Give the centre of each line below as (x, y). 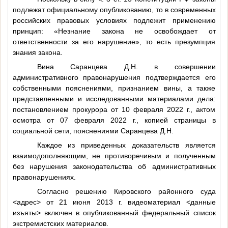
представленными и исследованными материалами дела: (114, 98)
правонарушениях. (44, 177)
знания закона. (37, 52)
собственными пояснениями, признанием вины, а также (114, 88)
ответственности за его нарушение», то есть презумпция (114, 41)
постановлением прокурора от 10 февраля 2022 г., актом (114, 109)
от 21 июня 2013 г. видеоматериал (113, 202)
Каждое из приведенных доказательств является (126, 145)
